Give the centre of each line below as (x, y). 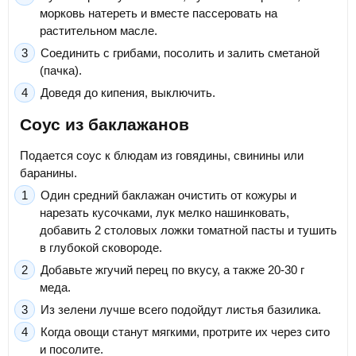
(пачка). (61, 71)
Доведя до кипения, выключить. (128, 93)
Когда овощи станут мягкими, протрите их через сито (185, 332)
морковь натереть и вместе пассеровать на (159, 14)
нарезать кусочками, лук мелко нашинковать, (164, 213)
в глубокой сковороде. (101, 248)
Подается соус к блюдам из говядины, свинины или (162, 156)
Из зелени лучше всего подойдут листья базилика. (181, 310)
